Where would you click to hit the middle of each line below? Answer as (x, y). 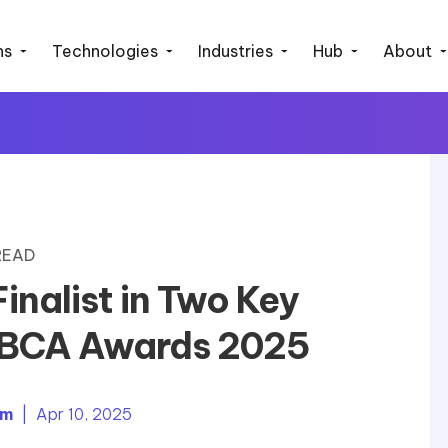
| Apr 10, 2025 (72, 414)
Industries (236, 51)
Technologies (105, 51)
